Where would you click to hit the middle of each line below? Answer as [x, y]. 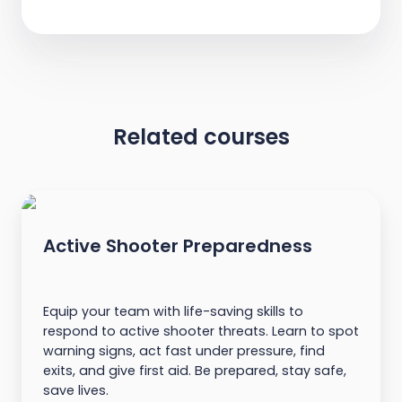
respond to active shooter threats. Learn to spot [201, 332]
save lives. [76, 391]
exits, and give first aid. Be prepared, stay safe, [195, 371]
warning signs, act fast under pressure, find [184, 351]
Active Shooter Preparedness [178, 246]
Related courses [201, 137]
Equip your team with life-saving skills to [173, 312]
